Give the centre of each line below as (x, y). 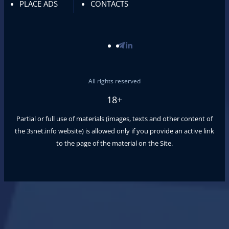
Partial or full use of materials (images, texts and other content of (114, 119)
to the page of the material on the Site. (114, 143)
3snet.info (42, 131)
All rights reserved (114, 81)
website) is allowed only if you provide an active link (135, 131)
